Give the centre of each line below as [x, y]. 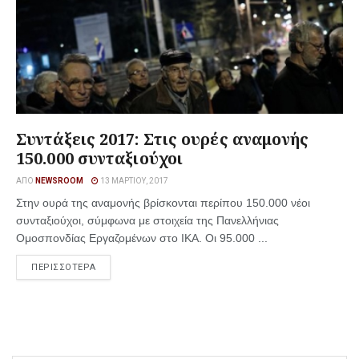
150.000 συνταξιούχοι [100, 158]
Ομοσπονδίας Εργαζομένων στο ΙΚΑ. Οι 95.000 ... [142, 238]
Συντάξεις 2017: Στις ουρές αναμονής [163, 139]
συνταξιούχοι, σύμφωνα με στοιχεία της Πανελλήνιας [147, 220]
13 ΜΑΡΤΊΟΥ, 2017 [133, 181]
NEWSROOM [59, 181]
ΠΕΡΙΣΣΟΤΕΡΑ [64, 267]
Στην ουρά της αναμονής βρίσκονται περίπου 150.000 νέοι [163, 203]
